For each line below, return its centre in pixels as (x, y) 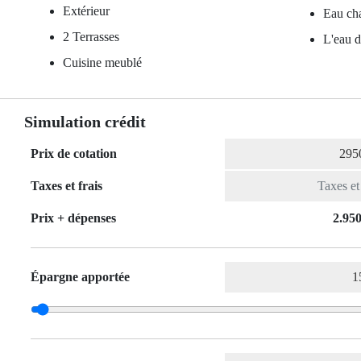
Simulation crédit (85, 122)
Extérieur (86, 11)
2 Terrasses (91, 37)
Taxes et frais (66, 186)
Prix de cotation (74, 154)
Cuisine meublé (102, 62)
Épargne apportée (80, 277)
